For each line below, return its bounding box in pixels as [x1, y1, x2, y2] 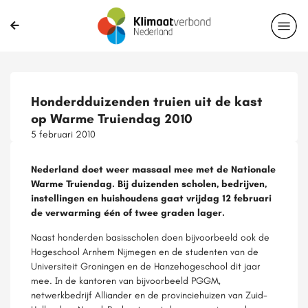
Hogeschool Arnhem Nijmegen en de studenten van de [31, 245, 258, 258]
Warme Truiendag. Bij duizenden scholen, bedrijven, [31, 177, 267, 190]
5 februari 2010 [31, 128, 96, 140]
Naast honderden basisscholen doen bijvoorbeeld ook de [31, 231, 269, 243]
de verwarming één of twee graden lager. [31, 206, 225, 219]
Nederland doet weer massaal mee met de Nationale [31, 163, 276, 175]
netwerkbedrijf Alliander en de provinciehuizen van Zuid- [31, 289, 267, 301]
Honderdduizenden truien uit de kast [31, 93, 263, 109]
